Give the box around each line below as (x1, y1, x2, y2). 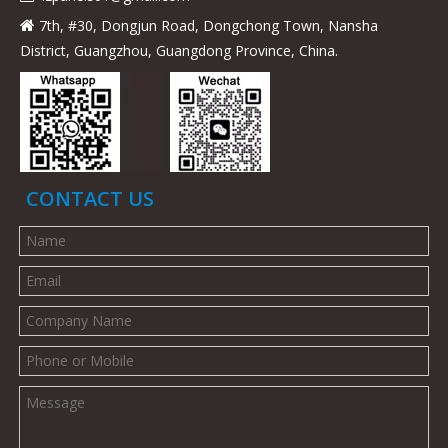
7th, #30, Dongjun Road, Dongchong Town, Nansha (39, 16, 378, 36)
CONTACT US (26, 185, 154, 213)
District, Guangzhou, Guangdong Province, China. (20, 41, 338, 61)
